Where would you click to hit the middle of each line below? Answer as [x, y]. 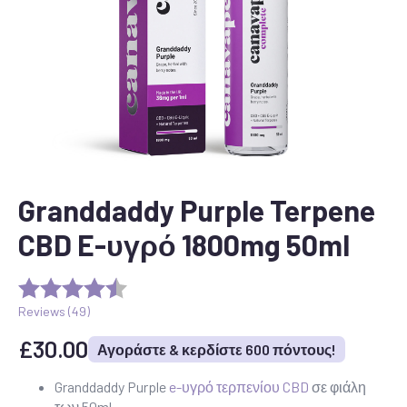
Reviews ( [45, 311]
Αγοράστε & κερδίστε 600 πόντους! [217, 349]
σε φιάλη [338, 387]
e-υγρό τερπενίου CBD [239, 387]
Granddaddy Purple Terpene [197, 210]
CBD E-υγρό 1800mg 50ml [184, 244]
